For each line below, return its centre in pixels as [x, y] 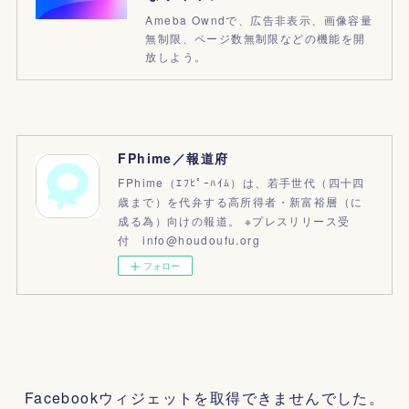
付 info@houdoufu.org [189, 240]
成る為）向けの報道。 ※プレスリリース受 [234, 221]
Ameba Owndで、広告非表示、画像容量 [259, 20]
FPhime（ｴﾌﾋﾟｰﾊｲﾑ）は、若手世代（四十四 [241, 183]
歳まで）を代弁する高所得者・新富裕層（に [241, 202]
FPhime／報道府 [173, 158]
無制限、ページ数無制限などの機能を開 [256, 38]
